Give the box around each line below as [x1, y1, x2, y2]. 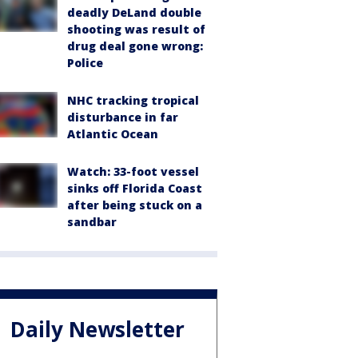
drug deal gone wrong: [67, 38, 203, 54]
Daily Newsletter [10, 314, 185, 344]
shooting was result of [67, 22, 205, 38]
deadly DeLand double [67, 5, 201, 21]
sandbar [67, 214, 117, 230]
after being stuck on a [67, 197, 202, 213]
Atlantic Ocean [67, 126, 158, 142]
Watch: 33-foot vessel [67, 164, 199, 180]
